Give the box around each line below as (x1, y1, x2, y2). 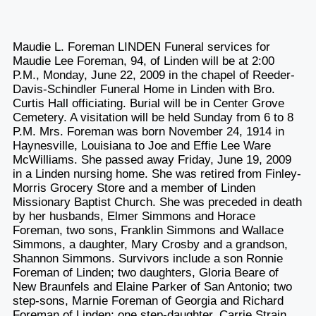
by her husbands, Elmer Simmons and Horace (12, 209, 255, 223)
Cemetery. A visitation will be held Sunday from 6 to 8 (12, 110, 293, 124)
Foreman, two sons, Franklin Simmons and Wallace (12, 223, 284, 237)
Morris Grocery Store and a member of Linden (12, 181, 255, 195)
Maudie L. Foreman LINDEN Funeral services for (12, 39, 270, 54)
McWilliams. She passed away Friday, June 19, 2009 (12, 152, 291, 166)
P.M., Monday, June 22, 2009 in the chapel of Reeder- (12, 68, 295, 82)
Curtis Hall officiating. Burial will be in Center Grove (12, 96, 284, 110)
